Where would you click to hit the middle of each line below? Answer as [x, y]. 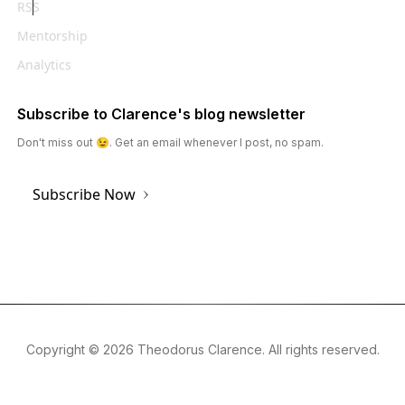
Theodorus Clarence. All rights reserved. [256, 350]
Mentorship [52, 36]
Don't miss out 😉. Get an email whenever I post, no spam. [170, 143]
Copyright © [64, 350]
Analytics [44, 65]
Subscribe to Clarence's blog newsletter [161, 114]
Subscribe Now [84, 195]
